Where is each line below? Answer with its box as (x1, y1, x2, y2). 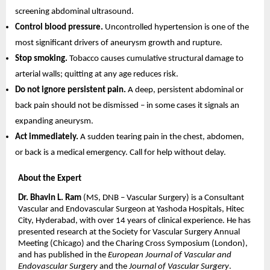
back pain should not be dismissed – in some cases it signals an (14, 101, 239, 111)
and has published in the (18, 251, 108, 260)
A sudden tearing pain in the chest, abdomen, (80, 133, 244, 142)
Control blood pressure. (14, 23, 105, 33)
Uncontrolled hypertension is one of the (104, 23, 249, 33)
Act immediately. (14, 133, 80, 142)
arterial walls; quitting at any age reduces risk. (14, 70, 178, 80)
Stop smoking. (14, 54, 69, 64)
